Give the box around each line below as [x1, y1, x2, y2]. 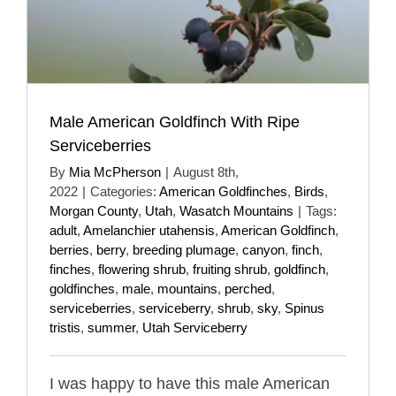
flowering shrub [98, 261, 186, 277]
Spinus [285, 300, 324, 316]
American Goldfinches [159, 183, 287, 199]
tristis [49, 319, 80, 335]
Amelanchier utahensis [83, 222, 215, 238]
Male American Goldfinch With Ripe [49, 112, 300, 131]
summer [88, 319, 135, 335]
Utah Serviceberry [142, 319, 247, 335]
